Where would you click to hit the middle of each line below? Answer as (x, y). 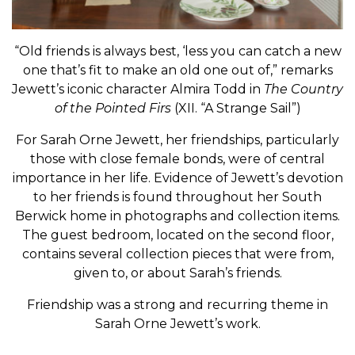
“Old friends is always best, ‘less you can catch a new (177, 51)
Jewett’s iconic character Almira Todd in (138, 89)
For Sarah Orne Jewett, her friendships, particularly (177, 139)
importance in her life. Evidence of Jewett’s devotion (177, 177)
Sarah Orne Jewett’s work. (177, 323)
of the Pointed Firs (113, 108)
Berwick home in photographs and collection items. (177, 216)
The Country (303, 89)
